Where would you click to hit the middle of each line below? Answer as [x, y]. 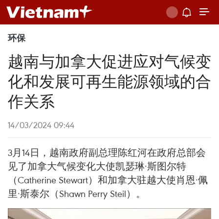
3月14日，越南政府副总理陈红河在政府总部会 [107, 152]
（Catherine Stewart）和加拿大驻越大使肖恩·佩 [108, 180]
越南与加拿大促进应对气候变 [109, 60]
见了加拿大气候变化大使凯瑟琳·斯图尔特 [97, 166]
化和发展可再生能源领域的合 [109, 80]
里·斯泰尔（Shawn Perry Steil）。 [77, 193]
